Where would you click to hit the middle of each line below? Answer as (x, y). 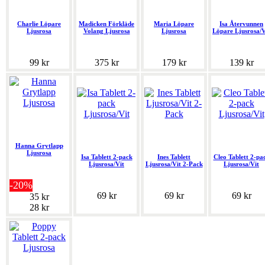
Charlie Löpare (39, 24)
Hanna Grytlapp (39, 146)
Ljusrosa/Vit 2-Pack (174, 164)
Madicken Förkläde (106, 24)
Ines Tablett (174, 157)
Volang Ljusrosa (106, 31)
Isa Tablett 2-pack (106, 157)
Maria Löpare (174, 24)
